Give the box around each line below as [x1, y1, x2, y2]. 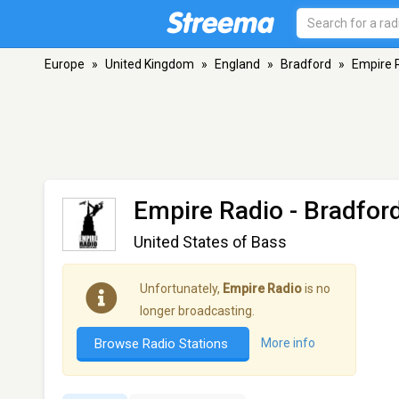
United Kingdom [105, 57, 194, 71]
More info [261, 336, 315, 351]
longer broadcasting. [140, 304, 255, 318]
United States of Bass [134, 232, 287, 251]
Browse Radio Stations [94, 336, 232, 352]
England [215, 57, 260, 71]
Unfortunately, [140, 281, 223, 296]
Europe [45, 57, 85, 71]
